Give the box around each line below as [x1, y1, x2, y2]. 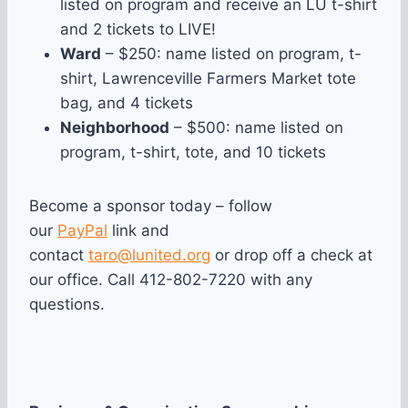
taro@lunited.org [88, 246, 210, 265]
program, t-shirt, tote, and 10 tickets [60, 143, 326, 162]
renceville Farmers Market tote [133, 69, 356, 88]
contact [29, 246, 88, 265]
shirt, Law [60, 69, 133, 88]
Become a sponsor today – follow [29, 197, 272, 216]
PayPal [57, 221, 107, 240]
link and [107, 221, 169, 240]
